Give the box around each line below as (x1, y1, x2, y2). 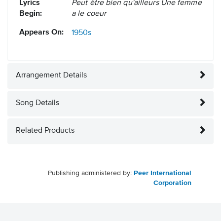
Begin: (19, 10, 42, 18)
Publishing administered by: (48, 170, 134, 177)
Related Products (16, 127, 74, 135)
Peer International (134, 170, 191, 177)
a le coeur (72, 10, 106, 18)
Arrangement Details (16, 72, 87, 80)
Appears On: (19, 29, 64, 37)
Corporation (153, 180, 191, 187)
